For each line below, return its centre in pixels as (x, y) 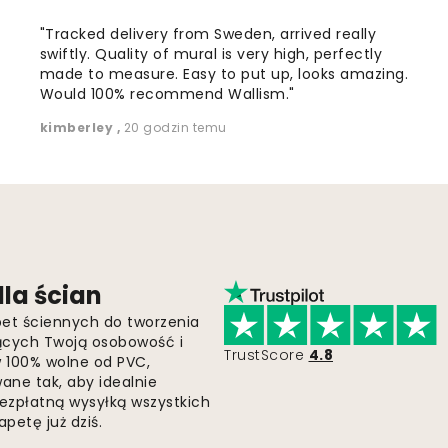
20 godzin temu (175, 128)
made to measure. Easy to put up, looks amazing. (224, 74)
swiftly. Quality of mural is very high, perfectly (211, 54)
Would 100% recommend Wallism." (167, 94)
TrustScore (264, 355)
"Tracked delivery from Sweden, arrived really (208, 34)
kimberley (78, 128)
